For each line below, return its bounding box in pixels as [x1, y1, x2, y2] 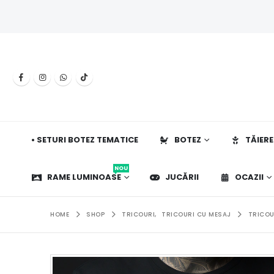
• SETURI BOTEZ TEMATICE [31, 134, 138, 146]
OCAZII [235, 171, 264, 183]
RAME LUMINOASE [47, 171, 121, 183]
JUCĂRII [165, 171, 199, 183]
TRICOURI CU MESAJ [161, 209, 231, 219]
